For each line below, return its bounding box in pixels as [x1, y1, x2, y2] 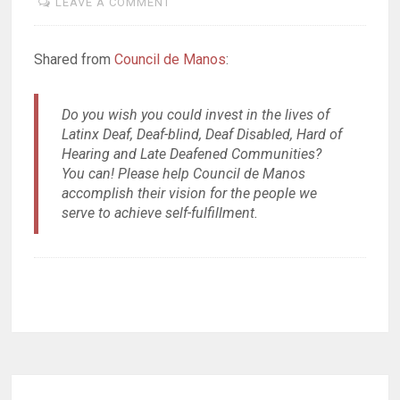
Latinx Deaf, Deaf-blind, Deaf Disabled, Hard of [61, 125, 342, 143]
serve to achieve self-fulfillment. [61, 204, 258, 221]
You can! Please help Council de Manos [61, 164, 305, 182]
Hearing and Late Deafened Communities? [61, 145, 321, 162]
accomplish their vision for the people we [61, 184, 317, 202]
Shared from [34, 51, 115, 69]
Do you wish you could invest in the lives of [61, 105, 329, 123]
